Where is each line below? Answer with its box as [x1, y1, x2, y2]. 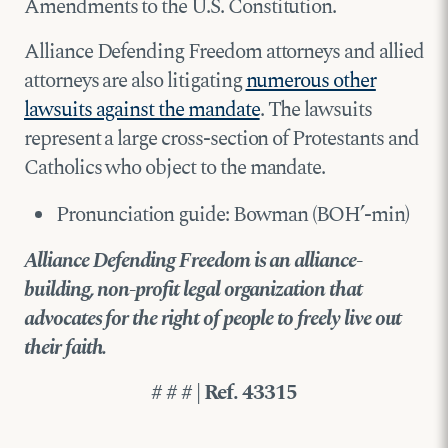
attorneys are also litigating [24, 64, 246, 97]
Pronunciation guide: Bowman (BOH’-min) [56, 198, 410, 231]
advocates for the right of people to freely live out [24, 302, 402, 335]
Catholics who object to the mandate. [24, 151, 326, 184]
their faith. [24, 331, 107, 364]
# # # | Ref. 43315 [150, 376, 298, 409]
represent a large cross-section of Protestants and [24, 122, 419, 155]
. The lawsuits [259, 93, 372, 126]
